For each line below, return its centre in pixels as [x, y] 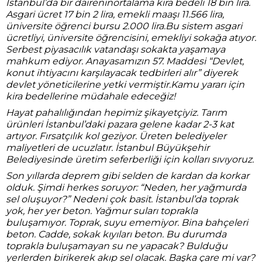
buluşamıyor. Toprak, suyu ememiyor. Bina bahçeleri [127, 223]
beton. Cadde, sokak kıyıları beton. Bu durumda [116, 234]
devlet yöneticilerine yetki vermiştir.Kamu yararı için [125, 85]
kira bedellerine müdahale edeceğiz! [91, 96]
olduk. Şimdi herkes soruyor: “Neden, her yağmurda [126, 187]
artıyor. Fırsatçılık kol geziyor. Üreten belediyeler [116, 136]
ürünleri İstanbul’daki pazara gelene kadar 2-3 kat [120, 124]
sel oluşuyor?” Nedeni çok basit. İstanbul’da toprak [122, 199]
